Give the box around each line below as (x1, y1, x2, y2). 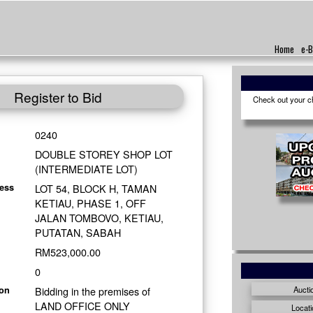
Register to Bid (13, 87, 102, 106)
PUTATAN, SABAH (34, 224, 121, 240)
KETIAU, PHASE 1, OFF (34, 195, 146, 210)
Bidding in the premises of (34, 283, 150, 298)
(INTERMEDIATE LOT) (34, 161, 138, 176)
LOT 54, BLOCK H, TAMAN (34, 180, 156, 196)
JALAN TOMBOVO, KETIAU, (34, 210, 163, 225)
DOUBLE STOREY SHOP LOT (34, 147, 173, 161)
